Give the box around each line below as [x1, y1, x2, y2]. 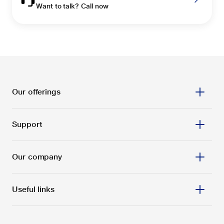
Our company [12, 152, 62, 161]
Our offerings [12, 87, 60, 96]
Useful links [12, 184, 55, 194]
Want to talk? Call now [36, 2, 108, 10]
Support [12, 119, 42, 129]
